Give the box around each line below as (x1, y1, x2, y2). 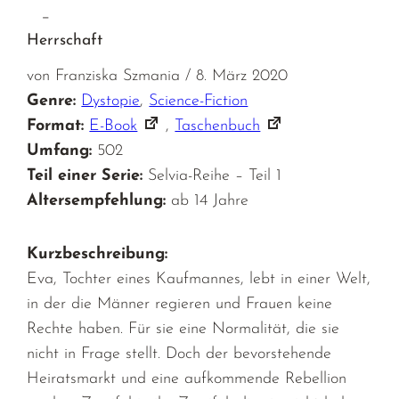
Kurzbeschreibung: (27, 245, 168, 263)
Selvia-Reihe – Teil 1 (148, 167, 282, 184)
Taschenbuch (175, 117, 261, 134)
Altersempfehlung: (27, 191, 167, 209)
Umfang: (27, 142, 93, 159)
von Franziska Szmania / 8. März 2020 (27, 67, 289, 85)
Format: (27, 117, 85, 134)
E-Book (89, 117, 138, 134)
